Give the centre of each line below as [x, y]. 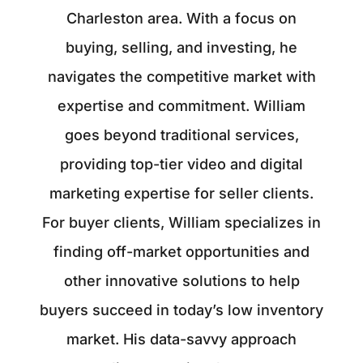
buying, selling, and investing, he [181, 48]
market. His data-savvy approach [181, 340]
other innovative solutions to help [181, 281]
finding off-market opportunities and [181, 252]
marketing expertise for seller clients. [181, 194]
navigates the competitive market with [181, 77]
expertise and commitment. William [181, 106]
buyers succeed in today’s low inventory [181, 310]
